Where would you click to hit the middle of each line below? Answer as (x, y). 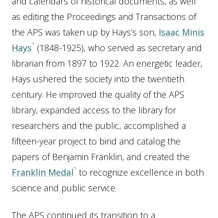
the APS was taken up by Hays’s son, (85, 32)
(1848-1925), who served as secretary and (118, 48)
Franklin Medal (43, 172)
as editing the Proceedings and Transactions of (104, 17)
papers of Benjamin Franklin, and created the (101, 157)
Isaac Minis (182, 32)
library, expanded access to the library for (94, 110)
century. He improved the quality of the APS (98, 94)
